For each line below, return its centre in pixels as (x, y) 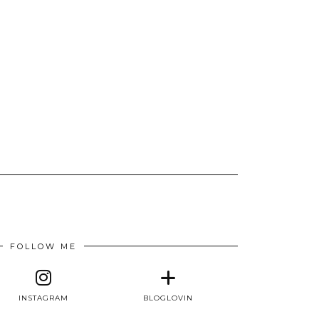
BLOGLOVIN (168, 298)
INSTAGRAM (43, 298)
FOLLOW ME (43, 246)
